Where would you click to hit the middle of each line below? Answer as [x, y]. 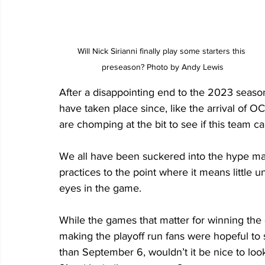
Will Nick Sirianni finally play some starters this [163, 51]
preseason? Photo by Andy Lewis [163, 67]
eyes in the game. [100, 188]
